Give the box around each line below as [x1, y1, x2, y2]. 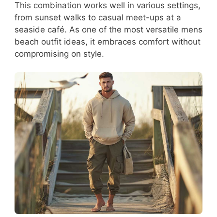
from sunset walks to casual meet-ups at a [15, 12, 181, 22]
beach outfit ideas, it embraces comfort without [15, 36, 201, 46]
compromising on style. [15, 48, 104, 59]
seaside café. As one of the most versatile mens [15, 24, 202, 34]
